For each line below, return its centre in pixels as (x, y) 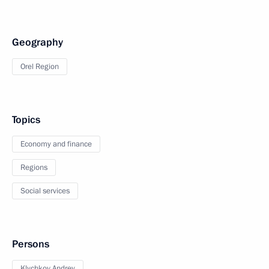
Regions (34, 168)
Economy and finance (56, 144)
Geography (38, 43)
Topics (26, 120)
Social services (45, 191)
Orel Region (40, 67)
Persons (31, 244)
